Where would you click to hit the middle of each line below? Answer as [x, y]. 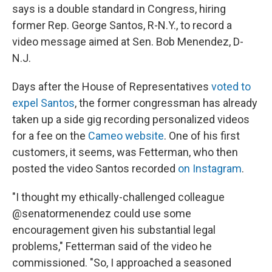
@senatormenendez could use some [102, 213]
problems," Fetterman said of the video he [112, 246]
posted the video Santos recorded [95, 168]
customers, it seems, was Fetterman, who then [125, 152]
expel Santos [43, 103]
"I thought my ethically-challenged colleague [118, 197]
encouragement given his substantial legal [114, 229]
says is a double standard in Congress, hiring [119, 8]
